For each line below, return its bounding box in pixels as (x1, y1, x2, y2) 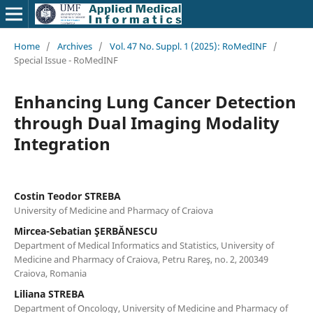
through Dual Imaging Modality (13, 110, 279, 134)
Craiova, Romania (13, 266, 87, 279)
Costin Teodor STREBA (13, 189, 121, 203)
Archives (57, 39, 92, 52)
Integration (13, 131, 110, 155)
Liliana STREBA (13, 286, 85, 300)
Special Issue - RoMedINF (13, 53, 118, 66)
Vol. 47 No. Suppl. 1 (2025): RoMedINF (109, 39, 267, 52)
